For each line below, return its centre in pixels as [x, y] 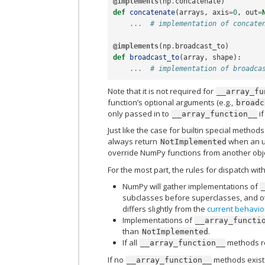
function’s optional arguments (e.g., [172, 102]
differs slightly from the [165, 209]
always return [134, 142]
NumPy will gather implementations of [191, 187]
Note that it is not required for [162, 91]
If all [131, 243]
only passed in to [140, 113]
